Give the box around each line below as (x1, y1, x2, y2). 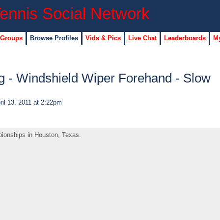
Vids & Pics (85, 34, 121, 42)
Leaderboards (164, 34, 206, 42)
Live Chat (128, 34, 157, 42)
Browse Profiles (29, 34, 78, 42)
